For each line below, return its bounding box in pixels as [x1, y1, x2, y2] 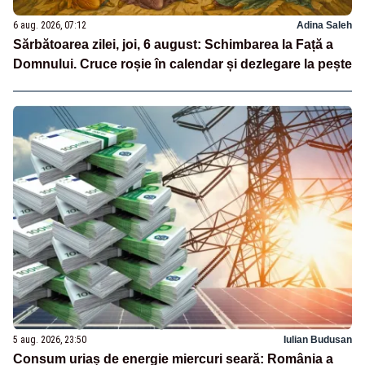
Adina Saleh [297, 19, 352, 31]
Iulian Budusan [284, 334, 352, 346]
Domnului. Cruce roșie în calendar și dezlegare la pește [13, 56, 352, 71]
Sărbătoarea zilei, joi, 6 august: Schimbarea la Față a [13, 37, 333, 51]
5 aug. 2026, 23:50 [13, 334, 86, 346]
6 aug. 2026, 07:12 [13, 19, 86, 31]
